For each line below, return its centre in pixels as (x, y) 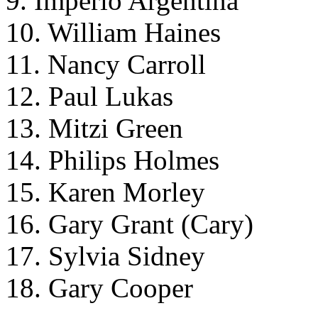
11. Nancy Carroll (106, 64)
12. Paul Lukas (89, 96)
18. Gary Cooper (99, 287)
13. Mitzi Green (94, 128)
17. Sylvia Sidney (105, 256)
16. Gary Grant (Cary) (130, 224)
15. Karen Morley (105, 192)
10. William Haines (113, 32)
